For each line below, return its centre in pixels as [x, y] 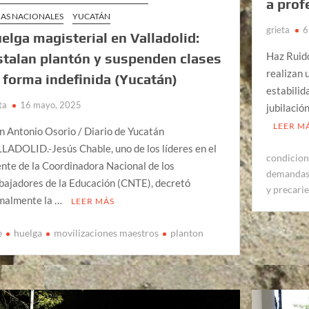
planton [187, 232]
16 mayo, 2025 [51, 105]
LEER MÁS [93, 201]
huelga [28, 232]
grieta [278, 30]
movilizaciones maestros [107, 232]
